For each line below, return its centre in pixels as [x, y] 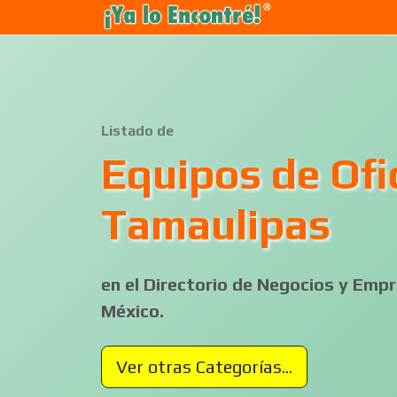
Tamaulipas [216, 224]
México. [132, 311]
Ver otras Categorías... [204, 366]
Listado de [137, 131]
